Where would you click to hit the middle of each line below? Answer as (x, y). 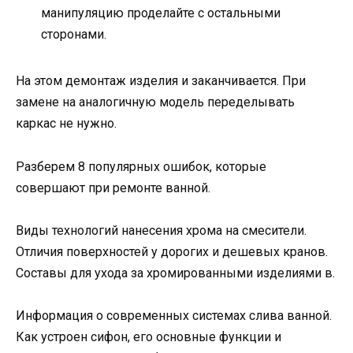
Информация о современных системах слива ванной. (174, 315)
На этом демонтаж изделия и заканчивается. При (161, 81)
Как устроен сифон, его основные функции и (149, 336)
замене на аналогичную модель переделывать (155, 102)
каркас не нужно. (66, 124)
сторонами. (74, 35)
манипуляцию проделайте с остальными (161, 13)
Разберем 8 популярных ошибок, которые (141, 166)
